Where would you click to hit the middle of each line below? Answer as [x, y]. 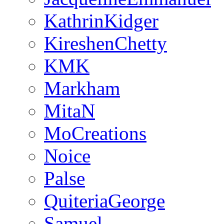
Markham [82, 88]
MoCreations [95, 133]
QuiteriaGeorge [104, 200]
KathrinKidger [101, 20]
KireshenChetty [105, 43]
